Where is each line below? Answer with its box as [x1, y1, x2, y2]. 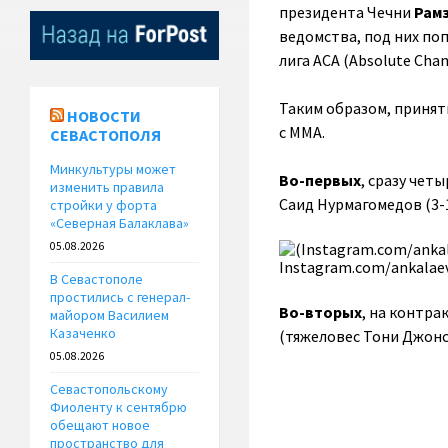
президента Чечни [278, 2, 414, 22]
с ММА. [278, 122, 325, 142]
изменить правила [50, 178, 164, 197]
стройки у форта [50, 196, 157, 215]
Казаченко [50, 324, 116, 343]
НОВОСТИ [67, 106, 141, 127]
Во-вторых [278, 302, 362, 322]
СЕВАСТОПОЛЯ [50, 125, 161, 146]
